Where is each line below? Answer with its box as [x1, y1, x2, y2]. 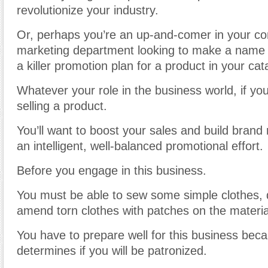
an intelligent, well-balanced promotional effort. [17, 139, 263, 153]
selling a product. [17, 99, 107, 112]
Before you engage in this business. [17, 164, 206, 177]
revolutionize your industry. [17, 4, 159, 17]
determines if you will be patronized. [17, 244, 207, 257]
